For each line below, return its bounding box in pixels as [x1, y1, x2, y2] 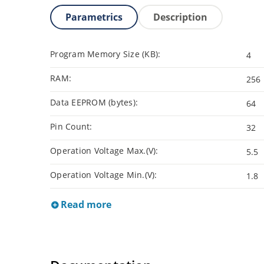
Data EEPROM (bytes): [50, 97, 138, 108]
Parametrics [65, 11, 123, 24]
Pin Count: [50, 121, 93, 133]
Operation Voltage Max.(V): [50, 145, 159, 157]
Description [153, 11, 207, 24]
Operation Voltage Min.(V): [50, 169, 157, 181]
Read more [58, 198, 111, 212]
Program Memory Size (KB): [50, 48, 161, 60]
